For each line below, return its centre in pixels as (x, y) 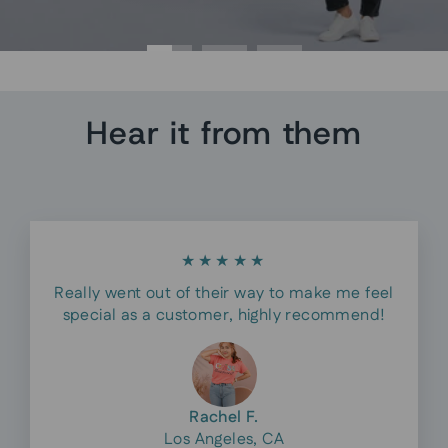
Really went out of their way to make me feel (224, 294)
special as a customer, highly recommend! (224, 316)
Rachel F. (224, 418)
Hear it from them (224, 133)
